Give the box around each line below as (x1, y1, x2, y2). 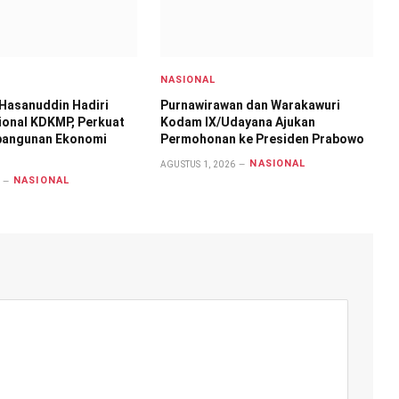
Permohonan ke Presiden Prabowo (159, 131, 364, 146)
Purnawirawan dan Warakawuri (159, 97, 340, 112)
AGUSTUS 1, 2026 (159, 159, 236, 169)
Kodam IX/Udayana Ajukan (159, 114, 315, 129)
